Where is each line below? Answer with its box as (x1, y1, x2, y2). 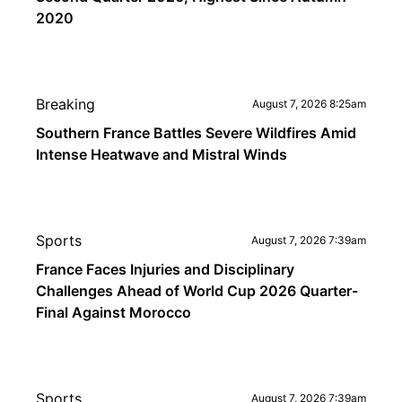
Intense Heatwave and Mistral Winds (36, 145, 287, 163)
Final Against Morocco (36, 303, 191, 321)
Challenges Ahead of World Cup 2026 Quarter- (36, 282, 358, 300)
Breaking (36, 95, 95, 113)
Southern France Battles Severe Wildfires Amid (36, 124, 356, 142)
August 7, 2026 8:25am (252, 97, 366, 110)
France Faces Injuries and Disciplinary (36, 260, 294, 278)
